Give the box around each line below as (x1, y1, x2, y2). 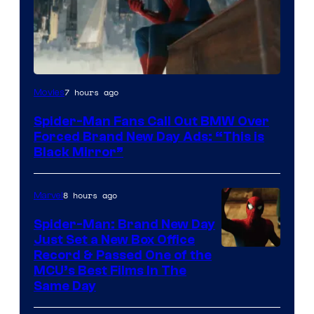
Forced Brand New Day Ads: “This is (34, 128, 264, 144)
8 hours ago (63, 189, 117, 201)
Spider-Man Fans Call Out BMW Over (34, 113, 269, 129)
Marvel (34, 189, 63, 201)
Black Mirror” (34, 144, 123, 160)
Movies (34, 86, 64, 98)
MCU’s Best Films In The (34, 262, 186, 278)
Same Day (34, 278, 96, 294)
